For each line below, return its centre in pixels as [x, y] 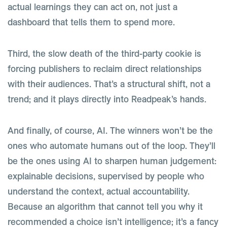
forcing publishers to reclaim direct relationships [105, 69]
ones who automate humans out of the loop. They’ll [111, 146]
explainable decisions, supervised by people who [106, 176]
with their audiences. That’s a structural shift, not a [109, 84]
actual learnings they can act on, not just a [92, 7]
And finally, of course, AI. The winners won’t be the [110, 130]
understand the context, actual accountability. [99, 191]
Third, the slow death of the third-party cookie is [104, 53]
